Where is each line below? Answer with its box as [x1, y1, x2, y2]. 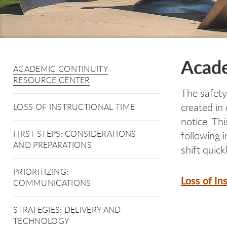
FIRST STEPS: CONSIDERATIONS [13, 128, 136, 139]
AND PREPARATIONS [13, 139, 92, 150]
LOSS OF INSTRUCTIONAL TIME [13, 101, 135, 112]
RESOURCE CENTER [13, 74, 90, 86]
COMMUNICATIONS [13, 177, 91, 188]
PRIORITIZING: [13, 166, 69, 177]
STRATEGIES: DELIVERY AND [13, 204, 121, 215]
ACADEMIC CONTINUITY [13, 63, 109, 74]
